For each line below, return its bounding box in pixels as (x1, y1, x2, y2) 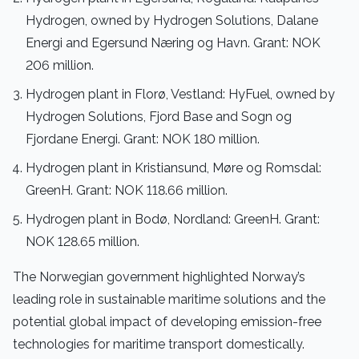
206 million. (26, 58, 94, 73)
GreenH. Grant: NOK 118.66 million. (26, 183, 228, 198)
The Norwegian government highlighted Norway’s (13, 269, 305, 284)
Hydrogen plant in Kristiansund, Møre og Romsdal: (26, 160, 321, 175)
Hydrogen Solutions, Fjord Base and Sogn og (26, 109, 292, 124)
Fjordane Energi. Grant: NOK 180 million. (26, 131, 260, 147)
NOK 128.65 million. (26, 234, 139, 249)
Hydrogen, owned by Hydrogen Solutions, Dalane (26, 13, 318, 28)
